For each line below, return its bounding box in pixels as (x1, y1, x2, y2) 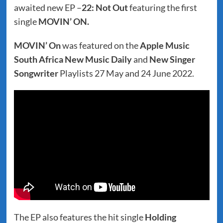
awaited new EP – (13, 2, 82, 13)
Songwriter (13, 68, 58, 79)
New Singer (149, 54, 195, 65)
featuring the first (127, 2, 197, 13)
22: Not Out (81, 2, 128, 13)
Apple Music (139, 40, 190, 51)
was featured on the (60, 40, 140, 51)
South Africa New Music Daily (13, 54, 132, 65)
